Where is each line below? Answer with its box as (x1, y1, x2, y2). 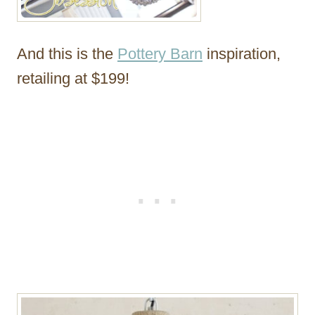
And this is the (17, 45, 117, 63)
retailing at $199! (17, 70, 129, 88)
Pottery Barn (117, 45, 202, 63)
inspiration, (202, 45, 281, 63)
